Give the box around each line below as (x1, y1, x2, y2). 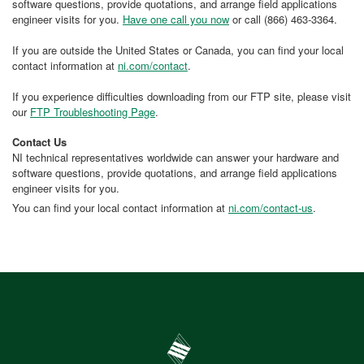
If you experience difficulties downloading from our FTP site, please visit (12, 89, 351, 104)
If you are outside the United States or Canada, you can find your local (12, 42, 344, 58)
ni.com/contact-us (228, 199, 313, 215)
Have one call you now (123, 11, 229, 27)
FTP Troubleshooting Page (30, 104, 155, 119)
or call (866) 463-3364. (229, 11, 337, 27)
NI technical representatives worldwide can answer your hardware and (12, 149, 339, 165)
